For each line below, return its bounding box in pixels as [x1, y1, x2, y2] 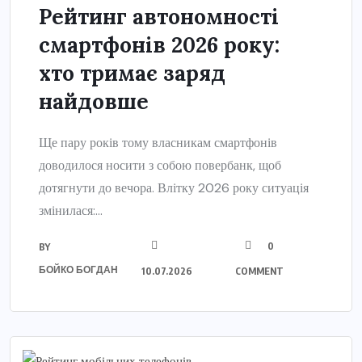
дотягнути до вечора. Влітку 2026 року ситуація [39, 179, 309, 196]
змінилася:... [39, 201, 103, 219]
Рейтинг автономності [39, 2, 279, 30]
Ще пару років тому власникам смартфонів [39, 133, 277, 151]
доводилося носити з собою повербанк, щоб [39, 156, 281, 174]
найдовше [39, 87, 149, 115]
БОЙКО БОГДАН [39, 263, 118, 276]
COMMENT [235, 264, 284, 277]
